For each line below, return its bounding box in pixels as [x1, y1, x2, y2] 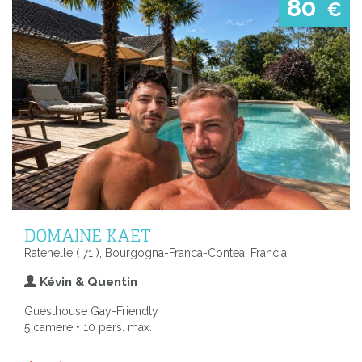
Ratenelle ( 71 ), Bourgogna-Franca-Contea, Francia [24, 246, 287, 260]
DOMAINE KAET [24, 220, 151, 251]
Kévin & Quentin [36, 275, 137, 290]
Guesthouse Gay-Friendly [24, 305, 158, 318]
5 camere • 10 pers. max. [24, 321, 152, 335]
